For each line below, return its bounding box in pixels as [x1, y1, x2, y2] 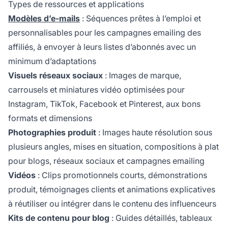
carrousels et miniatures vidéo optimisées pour [8, 84, 185, 95]
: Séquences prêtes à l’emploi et [80, 13, 201, 24]
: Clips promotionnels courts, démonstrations [36, 170, 207, 181]
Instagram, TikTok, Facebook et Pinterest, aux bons [8, 99, 201, 109]
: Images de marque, [103, 70, 181, 81]
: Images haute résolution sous [96, 127, 212, 138]
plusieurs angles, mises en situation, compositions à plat [8, 141, 219, 152]
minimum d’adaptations [8, 56, 96, 67]
